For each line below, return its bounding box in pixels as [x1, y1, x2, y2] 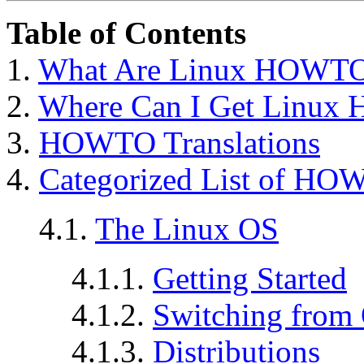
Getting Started [153, 260, 347, 296]
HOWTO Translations [39, 124, 320, 160]
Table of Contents [6, 15, 246, 50]
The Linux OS [95, 210, 279, 246]
